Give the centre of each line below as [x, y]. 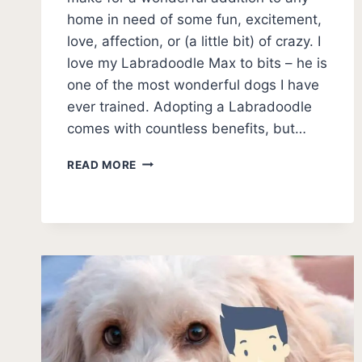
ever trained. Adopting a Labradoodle [189, 106]
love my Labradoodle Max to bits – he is [197, 63]
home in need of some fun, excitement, [194, 19]
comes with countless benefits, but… [187, 128]
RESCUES [163, 194]
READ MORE [102, 164]
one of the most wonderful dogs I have [193, 84]
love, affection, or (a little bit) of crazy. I [194, 41]
